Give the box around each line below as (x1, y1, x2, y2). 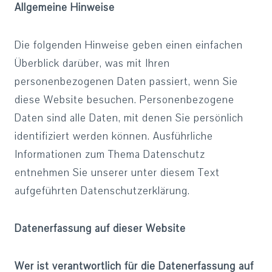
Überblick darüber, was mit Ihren (15, 56, 170, 70)
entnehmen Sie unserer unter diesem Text (15, 166, 220, 180)
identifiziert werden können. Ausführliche (15, 129, 213, 143)
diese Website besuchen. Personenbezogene (15, 93, 234, 107)
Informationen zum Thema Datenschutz (15, 148, 205, 161)
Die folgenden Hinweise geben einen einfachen (15, 38, 243, 52)
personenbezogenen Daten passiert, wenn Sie (15, 75, 238, 89)
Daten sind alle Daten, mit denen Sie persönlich (15, 111, 243, 125)
